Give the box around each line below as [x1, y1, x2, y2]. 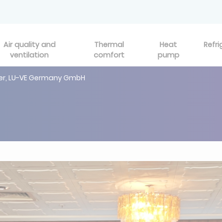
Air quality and [3, 40, 55, 50]
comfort [94, 50, 125, 60]
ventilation [10, 50, 49, 60]
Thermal [94, 40, 124, 50]
